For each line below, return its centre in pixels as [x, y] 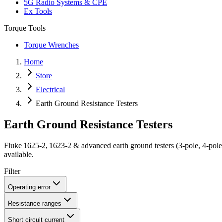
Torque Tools [25, 28]
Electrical [50, 90]
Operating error [29, 187]
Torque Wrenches [51, 45]
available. [19, 154]
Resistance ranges [35, 203]
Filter [12, 171]
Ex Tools [38, 11]
